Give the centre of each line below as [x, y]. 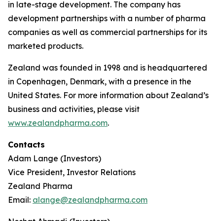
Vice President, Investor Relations [72, 172]
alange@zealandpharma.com [90, 200]
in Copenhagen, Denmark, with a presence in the [100, 81]
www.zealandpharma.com [58, 123]
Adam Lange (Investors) [55, 158]
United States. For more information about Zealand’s [108, 95]
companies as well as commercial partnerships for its [108, 32]
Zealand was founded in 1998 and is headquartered [108, 68]
